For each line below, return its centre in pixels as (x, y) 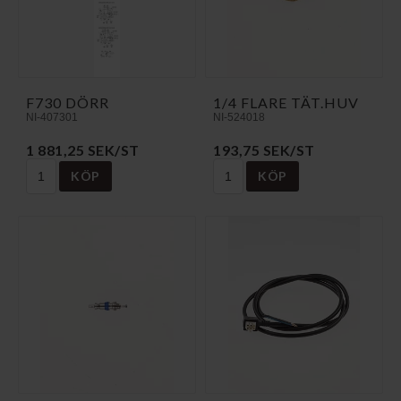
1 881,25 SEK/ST (83, 149)
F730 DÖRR (68, 102)
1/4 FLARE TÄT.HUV (286, 102)
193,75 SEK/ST (264, 149)
